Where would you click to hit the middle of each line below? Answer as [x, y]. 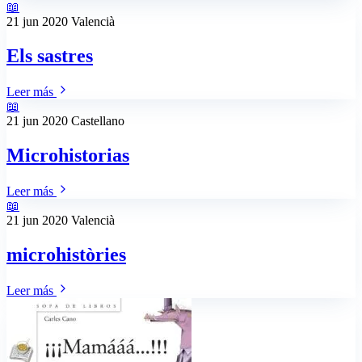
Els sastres [50, 56]
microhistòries [66, 254]
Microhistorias [68, 156]
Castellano [98, 121]
